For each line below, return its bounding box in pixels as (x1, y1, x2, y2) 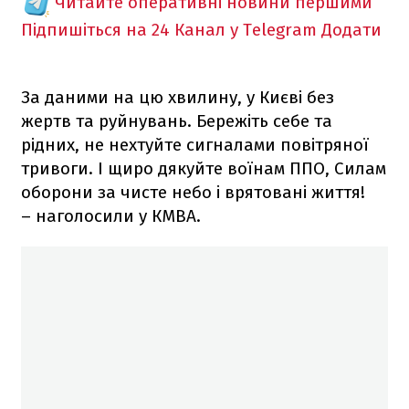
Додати (321, 18, 382, 40)
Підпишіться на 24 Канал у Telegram (21, 18, 317, 40)
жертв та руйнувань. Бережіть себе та (21, 110, 332, 131)
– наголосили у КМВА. (21, 204, 201, 226)
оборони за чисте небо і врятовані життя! (21, 181, 365, 203)
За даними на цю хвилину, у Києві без (21, 86, 334, 108)
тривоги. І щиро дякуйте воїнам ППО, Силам (21, 157, 386, 179)
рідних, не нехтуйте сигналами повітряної (21, 133, 369, 155)
